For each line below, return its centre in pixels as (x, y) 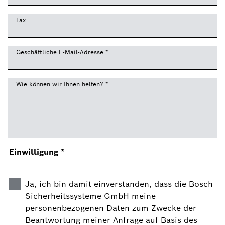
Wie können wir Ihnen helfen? (61, 84)
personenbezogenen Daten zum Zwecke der (111, 208)
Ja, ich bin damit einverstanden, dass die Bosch (119, 184)
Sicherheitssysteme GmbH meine (90, 196)
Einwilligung (37, 152)
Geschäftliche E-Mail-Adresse (61, 52)
